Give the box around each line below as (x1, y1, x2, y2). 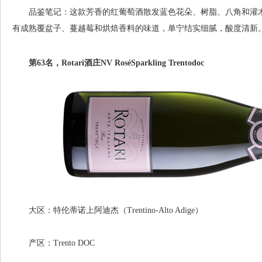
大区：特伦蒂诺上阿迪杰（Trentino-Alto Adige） (12, 206, 203, 215)
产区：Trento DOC (12, 239, 95, 247)
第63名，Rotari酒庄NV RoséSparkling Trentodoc (12, 58, 204, 67)
